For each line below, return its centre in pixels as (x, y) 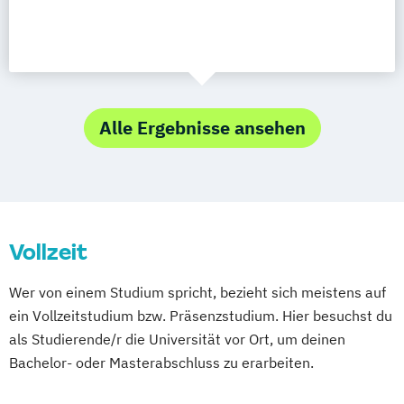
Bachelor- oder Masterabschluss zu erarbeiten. (161, 363)
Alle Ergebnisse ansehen (202, 128)
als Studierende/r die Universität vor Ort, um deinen (177, 339)
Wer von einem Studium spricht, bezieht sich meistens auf (197, 292)
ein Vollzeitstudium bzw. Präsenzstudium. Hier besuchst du (201, 316)
